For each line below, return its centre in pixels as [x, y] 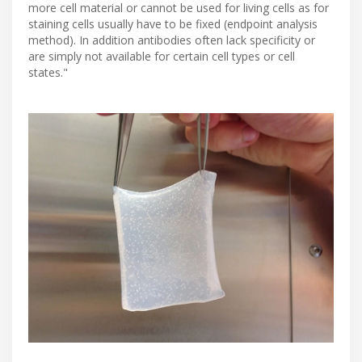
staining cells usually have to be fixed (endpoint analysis [173, 24]
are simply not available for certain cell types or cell [162, 57]
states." [48, 73]
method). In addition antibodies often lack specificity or [172, 40]
